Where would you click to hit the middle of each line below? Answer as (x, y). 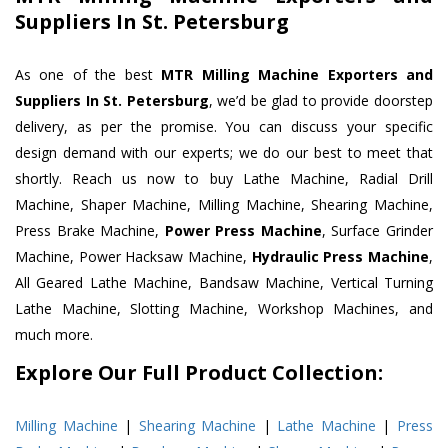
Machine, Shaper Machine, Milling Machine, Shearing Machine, (224, 205)
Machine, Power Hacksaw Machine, (133, 257)
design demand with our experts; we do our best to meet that (224, 153)
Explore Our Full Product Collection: (199, 373)
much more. (54, 335)
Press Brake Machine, (90, 231)
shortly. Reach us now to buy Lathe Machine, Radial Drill (224, 179)
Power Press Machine (243, 231)
